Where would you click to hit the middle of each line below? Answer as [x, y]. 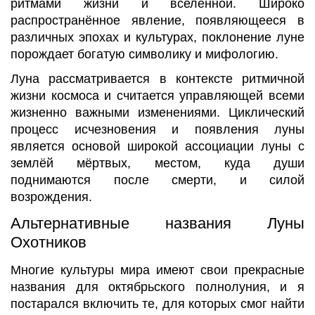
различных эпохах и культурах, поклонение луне [157, 37]
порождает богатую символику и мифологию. [144, 54]
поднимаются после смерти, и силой [157, 180]
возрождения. [51, 197]
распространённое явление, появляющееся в [157, 20]
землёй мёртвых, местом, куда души [157, 163]
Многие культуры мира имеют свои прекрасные [157, 270]
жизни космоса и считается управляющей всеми [157, 96]
